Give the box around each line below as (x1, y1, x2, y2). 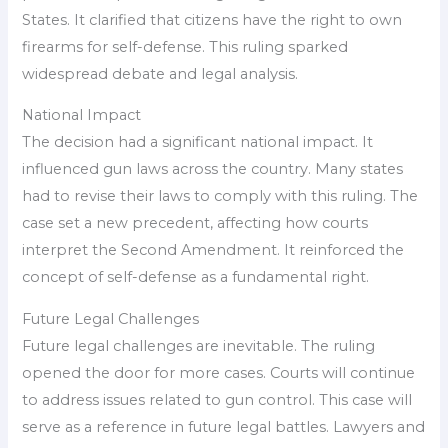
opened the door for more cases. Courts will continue (22, 363, 416, 382)
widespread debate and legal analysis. (22, 64, 299, 83)
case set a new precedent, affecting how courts (22, 214, 369, 233)
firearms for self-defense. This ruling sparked (22, 37, 349, 56)
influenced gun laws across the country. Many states (22, 160, 404, 179)
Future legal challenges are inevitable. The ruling (22, 336, 376, 355)
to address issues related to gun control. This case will (22, 390, 413, 409)
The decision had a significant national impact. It (22, 133, 374, 152)
